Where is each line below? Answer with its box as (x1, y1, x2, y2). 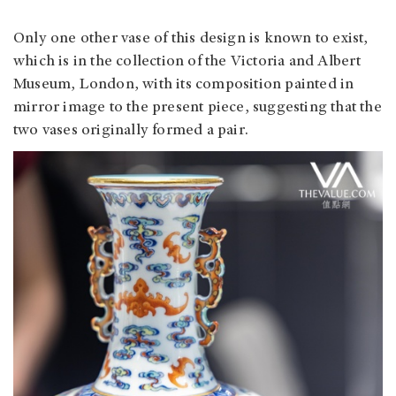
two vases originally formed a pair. (13, 123, 248, 140)
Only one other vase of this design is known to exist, (13, 31, 369, 48)
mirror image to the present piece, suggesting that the (13, 100, 382, 117)
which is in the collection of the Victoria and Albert (13, 54, 362, 71)
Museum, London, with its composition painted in (13, 77, 354, 94)
